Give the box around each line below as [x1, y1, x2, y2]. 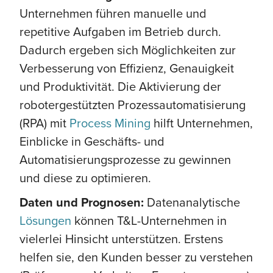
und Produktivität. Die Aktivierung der [19, 77, 221, 95]
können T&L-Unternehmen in [71, 211, 227, 229]
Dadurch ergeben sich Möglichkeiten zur [19, 40, 236, 58]
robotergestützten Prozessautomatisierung [19, 95, 246, 113]
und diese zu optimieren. [19, 168, 151, 186]
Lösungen [19, 211, 71, 229]
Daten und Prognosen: [19, 193, 147, 211]
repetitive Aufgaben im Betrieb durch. [19, 22, 221, 40]
